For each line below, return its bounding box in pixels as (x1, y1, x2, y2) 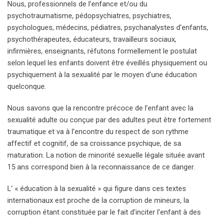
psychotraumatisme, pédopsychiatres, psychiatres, (7, 11, 171, 21)
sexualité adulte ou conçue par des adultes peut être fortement (7, 115, 211, 125)
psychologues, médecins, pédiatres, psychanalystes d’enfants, (7, 23, 208, 32)
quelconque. (7, 82, 46, 91)
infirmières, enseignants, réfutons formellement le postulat (7, 47, 197, 56)
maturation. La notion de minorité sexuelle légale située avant (7, 151, 205, 160)
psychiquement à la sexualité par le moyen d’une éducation (7, 70, 197, 80)
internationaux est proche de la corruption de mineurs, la (7, 196, 189, 205)
